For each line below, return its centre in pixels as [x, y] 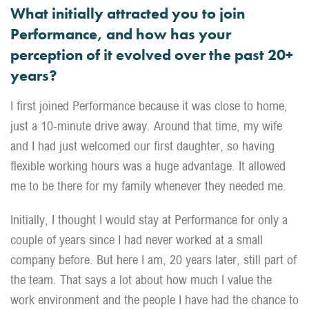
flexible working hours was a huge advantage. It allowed [148, 166]
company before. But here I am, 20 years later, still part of [153, 260]
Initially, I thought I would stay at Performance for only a [149, 220]
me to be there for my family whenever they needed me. [148, 186]
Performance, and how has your [121, 34]
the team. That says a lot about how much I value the [141, 280]
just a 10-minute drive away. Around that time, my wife [146, 126]
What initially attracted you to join [128, 13]
